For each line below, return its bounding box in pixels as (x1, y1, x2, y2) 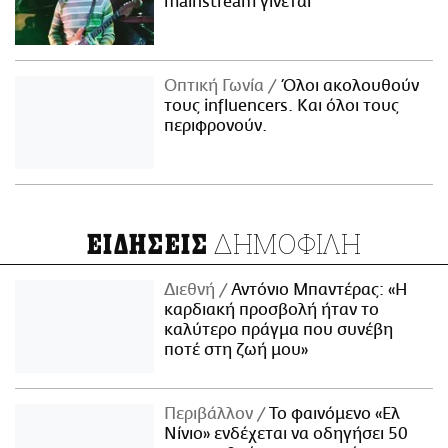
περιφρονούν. (164, 116, 268, 135)
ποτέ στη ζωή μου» (164, 340, 309, 359)
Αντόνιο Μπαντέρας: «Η (227, 280, 409, 299)
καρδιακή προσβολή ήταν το (164, 300, 380, 319)
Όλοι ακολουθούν (276, 76, 420, 95)
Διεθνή (164, 280, 220, 299)
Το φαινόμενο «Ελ (265, 404, 401, 423)
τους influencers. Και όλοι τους (164, 96, 400, 115)
